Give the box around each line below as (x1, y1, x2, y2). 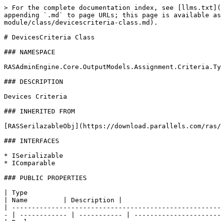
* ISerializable (4, 152, 63, 159)
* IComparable (4, 159, 55, 167)
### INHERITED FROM (4, 108, 75, 115)
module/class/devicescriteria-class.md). (4, 19, 158, 26)
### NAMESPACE (4, 48, 55, 56)
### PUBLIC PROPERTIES (4, 174, 87, 182)
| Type (4, 189, 28, 196)
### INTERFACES (4, 137, 59, 145)
